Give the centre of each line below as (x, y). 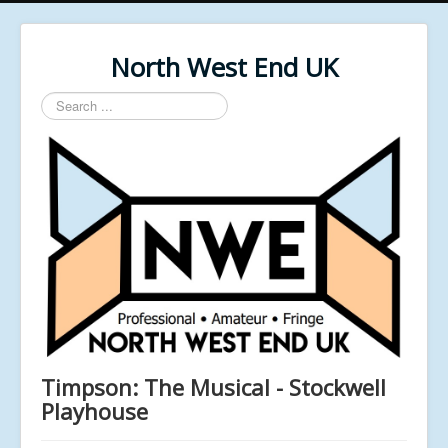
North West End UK (224, 67)
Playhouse (94, 410)
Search (61, 100)
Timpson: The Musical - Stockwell (213, 386)
